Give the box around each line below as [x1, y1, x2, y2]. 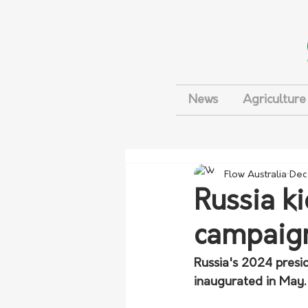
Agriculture [243, 93, 306, 107]
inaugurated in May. [194, 276, 306, 289]
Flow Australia [224, 169, 287, 180]
